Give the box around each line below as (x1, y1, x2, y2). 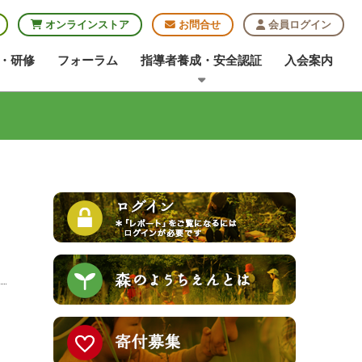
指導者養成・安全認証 (141, 53, 262, 67)
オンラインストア (42, 19, 129, 31)
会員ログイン (265, 19, 331, 31)
